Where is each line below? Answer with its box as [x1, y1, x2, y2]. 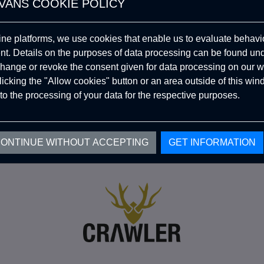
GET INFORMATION [169, 137, 256, 147]
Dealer [37, 39, 60, 48]
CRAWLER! [28, 68, 67, 76]
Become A [30, 11, 66, 19]
